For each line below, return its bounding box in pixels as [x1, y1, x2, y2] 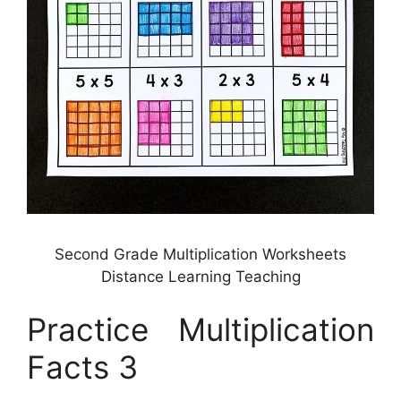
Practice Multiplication [27, 311, 374, 349]
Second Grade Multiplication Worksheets [55, 244, 346, 263]
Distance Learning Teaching [100, 267, 301, 286]
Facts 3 [27, 348, 138, 387]
